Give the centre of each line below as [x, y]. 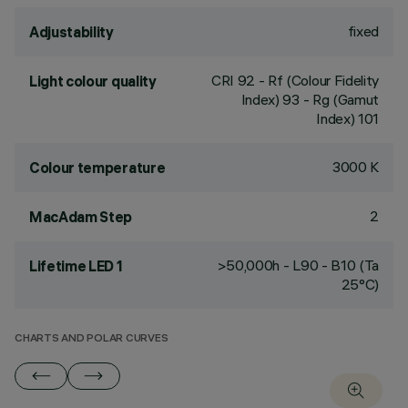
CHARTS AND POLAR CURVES [92, 339]
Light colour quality [93, 81]
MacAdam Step [81, 217]
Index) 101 [347, 118]
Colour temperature [97, 168]
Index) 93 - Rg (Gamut [310, 99]
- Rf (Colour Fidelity [317, 80]
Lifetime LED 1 [76, 266]
